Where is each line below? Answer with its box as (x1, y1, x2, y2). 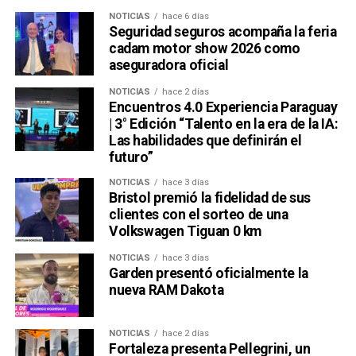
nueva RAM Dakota (108, 282, 224, 299)
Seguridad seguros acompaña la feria (108, 24, 337, 41)
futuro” (108, 149, 153, 166)
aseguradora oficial (108, 57, 229, 74)
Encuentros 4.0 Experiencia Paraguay (108, 99, 338, 116)
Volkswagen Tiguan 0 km (108, 223, 262, 240)
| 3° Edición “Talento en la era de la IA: (108, 116, 339, 133)
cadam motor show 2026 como (108, 41, 300, 57)
